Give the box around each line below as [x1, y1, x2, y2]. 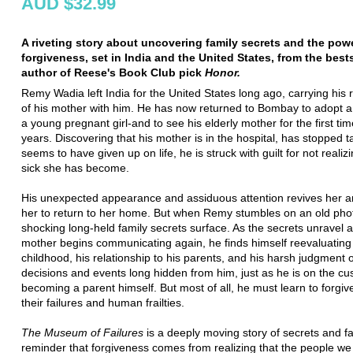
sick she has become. [21, 161, 129, 174]
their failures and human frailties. [21, 295, 184, 309]
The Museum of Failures [21, 325, 143, 339]
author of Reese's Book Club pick [21, 65, 205, 79]
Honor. [205, 65, 240, 79]
